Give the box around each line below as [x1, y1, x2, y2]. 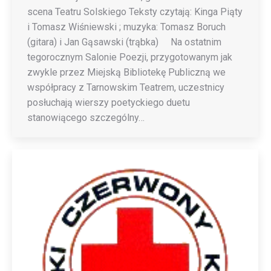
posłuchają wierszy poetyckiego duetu [27, 97, 190, 108]
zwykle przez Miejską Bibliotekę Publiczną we [27, 67, 226, 78]
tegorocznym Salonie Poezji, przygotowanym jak [27, 51, 232, 63]
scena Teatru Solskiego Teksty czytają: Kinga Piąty [27, 6, 243, 18]
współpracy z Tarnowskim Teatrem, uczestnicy [27, 82, 224, 93]
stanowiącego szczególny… [27, 112, 145, 123]
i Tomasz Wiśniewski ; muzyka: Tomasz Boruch [27, 21, 226, 33]
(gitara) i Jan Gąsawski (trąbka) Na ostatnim [27, 36, 221, 48]
